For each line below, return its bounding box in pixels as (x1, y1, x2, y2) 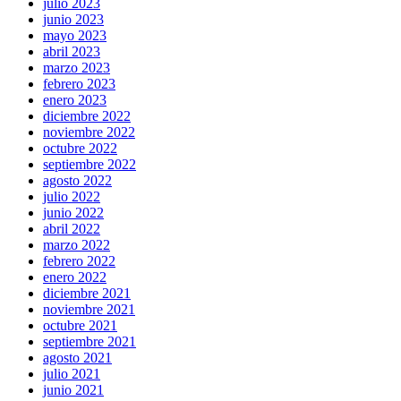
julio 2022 (43, 189, 100, 205)
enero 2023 (43, 92, 107, 108)
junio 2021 (43, 382, 104, 398)
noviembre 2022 (43, 124, 135, 141)
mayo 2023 (43, 28, 107, 44)
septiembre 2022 (43, 157, 136, 173)
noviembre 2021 (43, 302, 135, 318)
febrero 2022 (43, 253, 115, 269)
